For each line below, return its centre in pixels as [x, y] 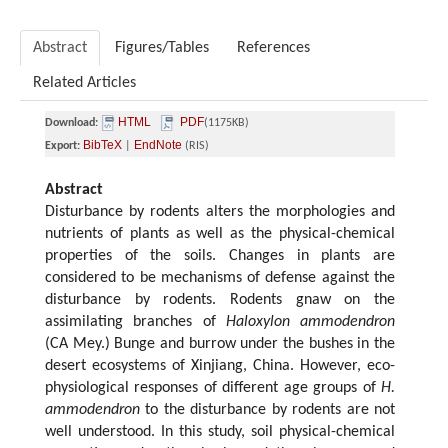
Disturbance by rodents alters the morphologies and [220, 212]
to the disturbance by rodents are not [267, 410]
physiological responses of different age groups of [213, 388]
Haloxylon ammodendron [310, 322]
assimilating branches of [135, 322]
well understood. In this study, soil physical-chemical [220, 432]
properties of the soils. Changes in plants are [220, 256]
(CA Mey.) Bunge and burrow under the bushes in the [220, 344]
